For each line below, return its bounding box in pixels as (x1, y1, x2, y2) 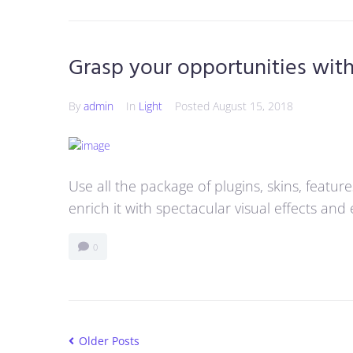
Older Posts (76, 333, 139, 349)
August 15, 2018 (213, 98, 293, 114)
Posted (175, 98, 213, 114)
